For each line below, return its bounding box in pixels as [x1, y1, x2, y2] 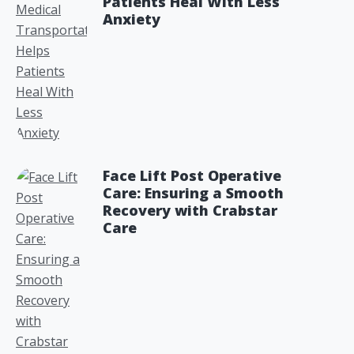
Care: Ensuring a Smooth [103, 183, 284, 202]
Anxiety [103, 9, 160, 28]
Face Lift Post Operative [103, 166, 281, 185]
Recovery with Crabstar [103, 201, 277, 220]
